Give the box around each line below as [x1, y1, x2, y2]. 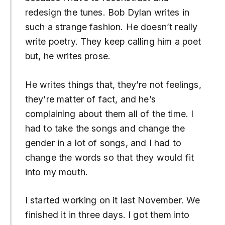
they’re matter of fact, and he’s [25, 93, 156, 104]
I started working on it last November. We [25, 195, 200, 206]
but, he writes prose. [25, 51, 111, 62]
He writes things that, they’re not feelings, [25, 79, 201, 90]
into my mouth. [25, 166, 88, 177]
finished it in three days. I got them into [25, 209, 190, 220]
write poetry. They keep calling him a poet [25, 36, 201, 47]
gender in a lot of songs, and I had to [25, 137, 181, 148]
